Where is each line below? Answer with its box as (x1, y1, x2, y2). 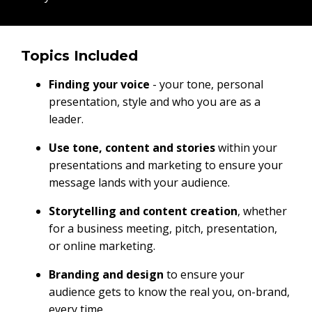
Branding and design (49, 267, 166, 283)
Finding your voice (49, 77, 153, 93)
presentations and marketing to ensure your (49, 157, 283, 173)
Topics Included (21, 47, 146, 65)
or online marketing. (49, 238, 155, 254)
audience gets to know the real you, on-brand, (49, 284, 290, 300)
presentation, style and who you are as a (49, 94, 260, 110)
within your (215, 140, 277, 156)
